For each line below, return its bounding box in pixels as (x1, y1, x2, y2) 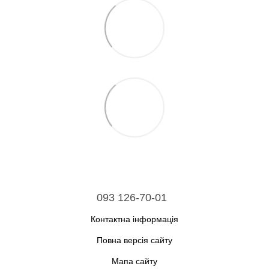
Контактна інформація (91, 214, 178, 225)
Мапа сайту (112, 256, 157, 267)
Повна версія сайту (97, 235, 172, 246)
